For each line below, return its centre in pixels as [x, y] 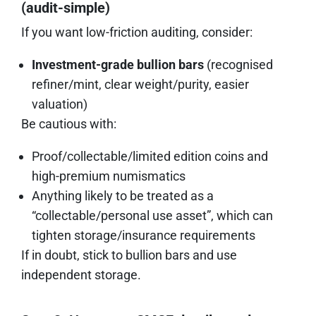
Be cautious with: [69, 123]
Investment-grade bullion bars [118, 64]
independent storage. [81, 274]
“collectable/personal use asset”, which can [152, 215]
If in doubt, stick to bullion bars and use [129, 255]
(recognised [238, 64]
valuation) [60, 104]
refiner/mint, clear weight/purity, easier [140, 84]
